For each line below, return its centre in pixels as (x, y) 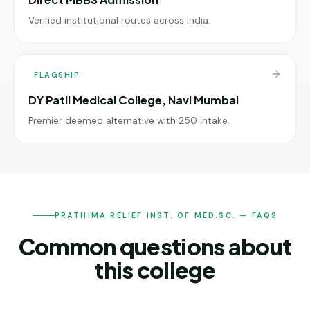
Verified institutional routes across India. (119, 20)
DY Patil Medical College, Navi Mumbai (134, 100)
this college (155, 270)
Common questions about (155, 246)
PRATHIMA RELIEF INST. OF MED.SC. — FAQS (166, 215)
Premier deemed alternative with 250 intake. (129, 120)
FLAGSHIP (57, 74)
